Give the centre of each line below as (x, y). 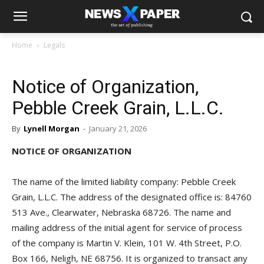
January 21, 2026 (118, 128)
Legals (54, 45)
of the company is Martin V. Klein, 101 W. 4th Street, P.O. (127, 243)
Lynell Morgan (52, 128)
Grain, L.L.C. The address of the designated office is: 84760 (132, 197)
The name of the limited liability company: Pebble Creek (124, 181)
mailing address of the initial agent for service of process (127, 227)
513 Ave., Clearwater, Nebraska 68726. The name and (121, 212)
